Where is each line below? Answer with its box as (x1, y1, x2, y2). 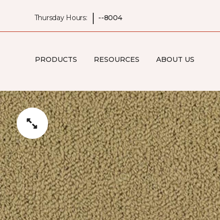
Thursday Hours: (34, 13, 87, 22)
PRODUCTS (34, 55, 77, 64)
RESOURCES (93, 55, 139, 64)
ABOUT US (156, 55, 194, 64)
